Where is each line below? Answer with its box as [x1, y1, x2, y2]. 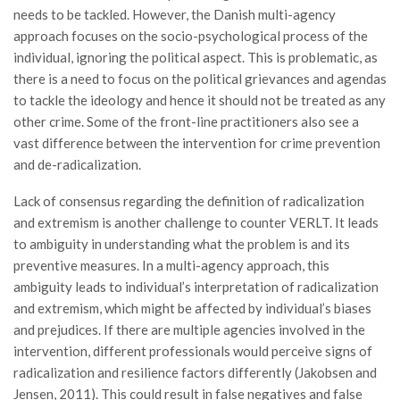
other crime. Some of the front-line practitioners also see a [13, 113, 359, 129]
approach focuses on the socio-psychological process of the [13, 28, 368, 44]
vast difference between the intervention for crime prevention [13, 135, 380, 151]
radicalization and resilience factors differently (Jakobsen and [13, 364, 377, 380]
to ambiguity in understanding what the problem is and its [13, 236, 350, 252]
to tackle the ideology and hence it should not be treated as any [13, 92, 386, 108]
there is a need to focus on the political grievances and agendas [13, 71, 387, 87]
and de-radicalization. [13, 156, 141, 172]
